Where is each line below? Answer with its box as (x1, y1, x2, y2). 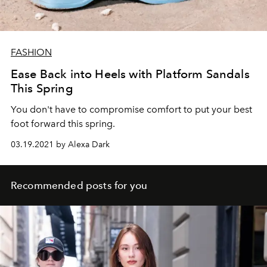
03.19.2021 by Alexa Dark (11, 139, 110, 150)
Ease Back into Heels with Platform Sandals (11, 67, 250, 82)
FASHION (11, 46, 52, 58)
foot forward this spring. (11, 118, 115, 130)
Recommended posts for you (11, 179, 147, 192)
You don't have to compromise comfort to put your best (11, 104, 252, 116)
